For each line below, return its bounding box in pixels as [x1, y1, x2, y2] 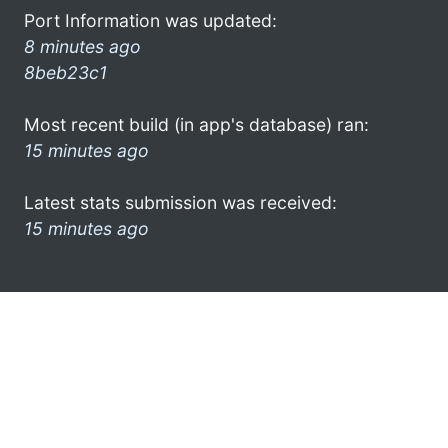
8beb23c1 [24, 61, 107, 83]
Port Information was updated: [24, 9, 277, 31]
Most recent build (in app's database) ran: [24, 113, 369, 135]
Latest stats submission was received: [24, 191, 337, 213]
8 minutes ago [24, 35, 141, 57]
